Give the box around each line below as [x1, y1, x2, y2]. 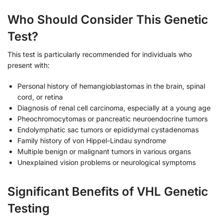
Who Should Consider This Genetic [7, 12, 208, 27]
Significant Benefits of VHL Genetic [7, 184, 208, 199]
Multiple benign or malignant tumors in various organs [17, 147, 191, 156]
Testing [7, 201, 50, 216]
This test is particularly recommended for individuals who [7, 50, 192, 59]
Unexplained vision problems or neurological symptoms [17, 158, 196, 166]
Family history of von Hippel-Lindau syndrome [17, 136, 166, 145]
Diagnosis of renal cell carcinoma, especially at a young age [17, 103, 211, 112]
